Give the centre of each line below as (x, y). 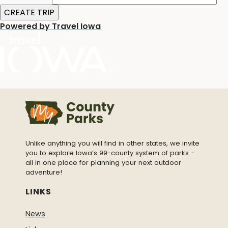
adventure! (44, 173)
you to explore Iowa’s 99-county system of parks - (110, 153)
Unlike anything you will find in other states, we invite (112, 144)
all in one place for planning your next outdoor (103, 163)
